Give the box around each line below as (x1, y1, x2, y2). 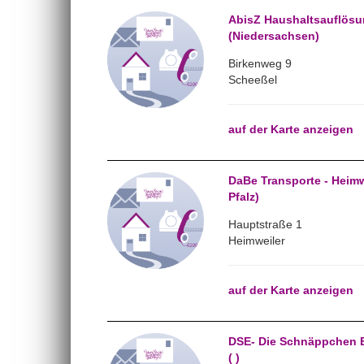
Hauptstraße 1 (227, 218, 302, 231)
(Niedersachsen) (227, 29, 319, 42)
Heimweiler (227, 234, 285, 247)
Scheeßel (227, 73, 277, 86)
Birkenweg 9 (227, 57, 292, 70)
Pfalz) (227, 190, 259, 203)
